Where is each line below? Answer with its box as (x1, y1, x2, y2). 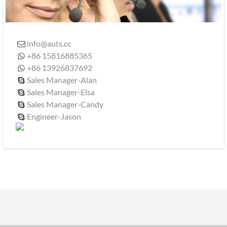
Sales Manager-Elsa (27, 87, 95, 97)
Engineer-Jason (27, 111, 82, 121)
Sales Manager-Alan (27, 74, 97, 85)
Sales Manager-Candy (27, 99, 104, 109)
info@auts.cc (27, 38, 71, 48)
